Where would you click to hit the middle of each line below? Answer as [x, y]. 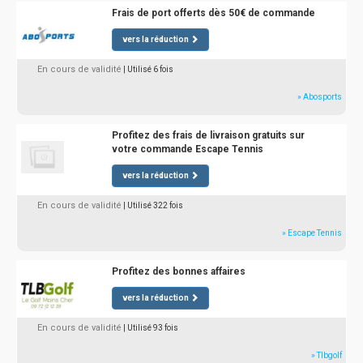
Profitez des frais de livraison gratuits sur [208, 135]
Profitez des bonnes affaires [178, 271]
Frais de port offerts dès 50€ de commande [213, 13]
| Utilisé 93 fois [151, 328]
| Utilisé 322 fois [153, 205]
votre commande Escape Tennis [187, 149]
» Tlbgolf [327, 355]
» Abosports [320, 97]
